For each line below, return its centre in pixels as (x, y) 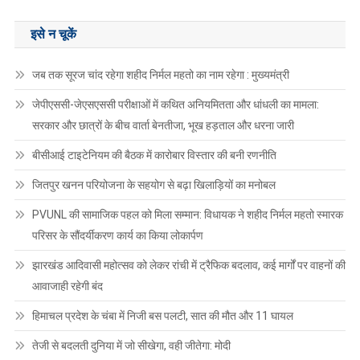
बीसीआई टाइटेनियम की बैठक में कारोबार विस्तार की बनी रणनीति (154, 155)
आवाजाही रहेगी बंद (67, 286)
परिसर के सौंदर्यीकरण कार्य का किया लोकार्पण (117, 236)
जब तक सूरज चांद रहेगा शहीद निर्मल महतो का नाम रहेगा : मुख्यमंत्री (160, 75)
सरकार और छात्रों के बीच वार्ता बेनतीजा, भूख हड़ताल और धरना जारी (163, 126)
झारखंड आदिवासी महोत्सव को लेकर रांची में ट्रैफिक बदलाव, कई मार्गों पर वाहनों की (188, 266)
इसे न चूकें (53, 35)
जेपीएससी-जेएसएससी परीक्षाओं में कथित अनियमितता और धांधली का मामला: (175, 105)
